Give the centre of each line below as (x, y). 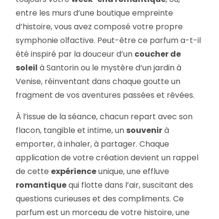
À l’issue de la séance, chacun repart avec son (104, 117)
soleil (27, 68)
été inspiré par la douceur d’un (75, 54)
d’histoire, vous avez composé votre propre (99, 27)
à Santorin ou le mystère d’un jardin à (110, 68)
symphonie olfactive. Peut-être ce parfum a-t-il (109, 41)
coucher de (158, 54)
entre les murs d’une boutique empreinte (95, 13)
